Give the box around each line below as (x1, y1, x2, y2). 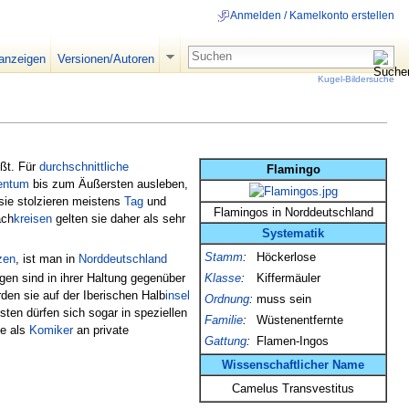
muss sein (257, 291, 311, 306)
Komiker (29, 322, 73, 337)
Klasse (204, 270, 241, 285)
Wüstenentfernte (257, 312, 343, 327)
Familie (204, 312, 243, 327)
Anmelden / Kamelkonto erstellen (230, 9, 394, 23)
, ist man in (16, 251, 79, 266)
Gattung (204, 333, 246, 348)
